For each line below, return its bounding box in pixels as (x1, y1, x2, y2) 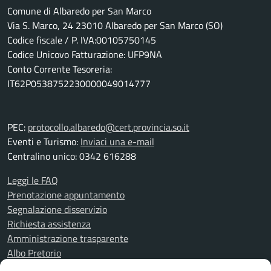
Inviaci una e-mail (80, 134, 154, 149)
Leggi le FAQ (7, 173, 58, 188)
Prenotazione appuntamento (7, 188, 125, 202)
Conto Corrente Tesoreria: (7, 62, 112, 76)
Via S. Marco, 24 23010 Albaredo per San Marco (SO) (7, 18, 223, 33)
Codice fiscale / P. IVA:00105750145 (7, 33, 156, 47)
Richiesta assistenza (7, 217, 91, 231)
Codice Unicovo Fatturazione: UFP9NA (7, 47, 162, 62)
